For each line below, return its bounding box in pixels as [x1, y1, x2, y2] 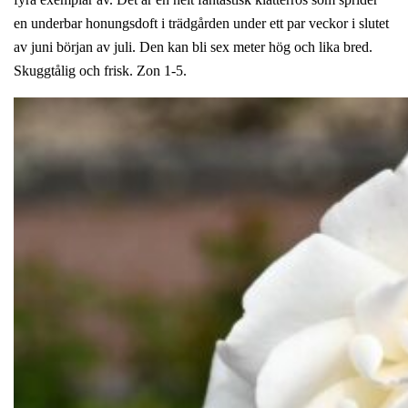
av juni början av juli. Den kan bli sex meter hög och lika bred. [14, 38, 372, 55]
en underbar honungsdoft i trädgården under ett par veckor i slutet [14, 15, 389, 31]
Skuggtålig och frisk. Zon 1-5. [14, 62, 187, 78]
